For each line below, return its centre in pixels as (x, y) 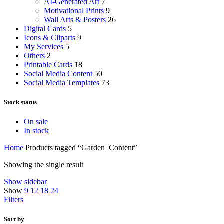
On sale (36, 122)
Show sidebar (25, 182)
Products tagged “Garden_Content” (81, 148)
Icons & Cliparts (50, 37)
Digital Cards (45, 28)
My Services (44, 46)
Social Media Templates (62, 82)
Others (34, 55)
